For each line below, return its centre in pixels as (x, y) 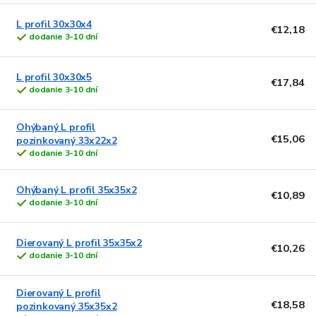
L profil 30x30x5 (54, 78)
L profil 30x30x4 (54, 25)
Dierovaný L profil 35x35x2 (79, 243)
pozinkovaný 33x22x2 (67, 140)
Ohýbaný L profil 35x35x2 (77, 190)
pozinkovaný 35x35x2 (67, 306)
